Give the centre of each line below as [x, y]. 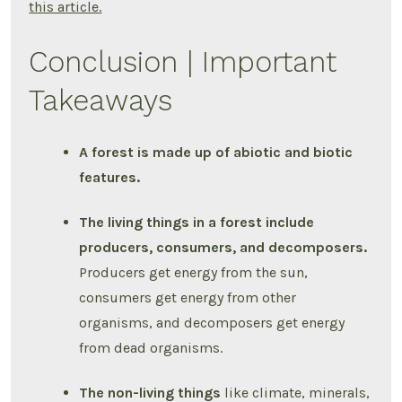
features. [110, 178]
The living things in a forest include [197, 223]
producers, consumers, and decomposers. [223, 248]
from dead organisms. [151, 348]
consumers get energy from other [188, 298]
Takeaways [101, 101]
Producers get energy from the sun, [194, 273]
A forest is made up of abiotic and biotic [216, 153]
